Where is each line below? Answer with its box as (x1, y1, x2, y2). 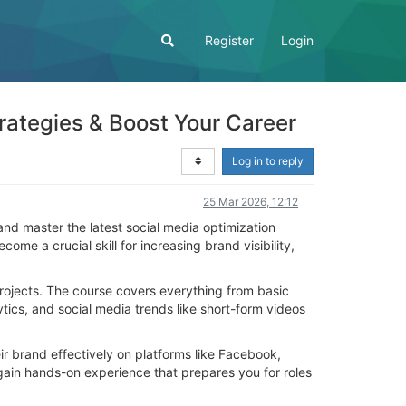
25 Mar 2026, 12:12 (203, 195, 298, 208)
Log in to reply (232, 154, 304, 168)
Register (205, 33, 254, 48)
